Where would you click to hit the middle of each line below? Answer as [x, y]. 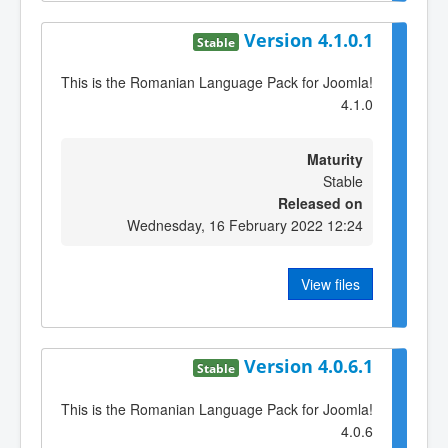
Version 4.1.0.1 [308, 39]
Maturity [335, 158]
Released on [320, 202]
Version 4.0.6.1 [308, 365]
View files [330, 283]
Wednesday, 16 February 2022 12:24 [245, 224]
